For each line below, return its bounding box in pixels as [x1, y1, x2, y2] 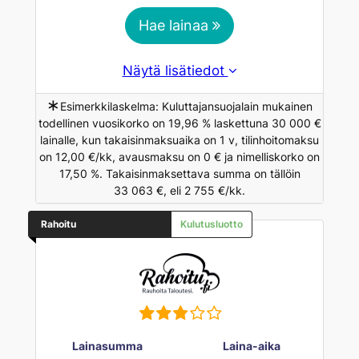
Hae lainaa [139, 16, 212, 34]
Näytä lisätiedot [122, 62, 228, 79]
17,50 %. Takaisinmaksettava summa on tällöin [58, 166, 301, 180]
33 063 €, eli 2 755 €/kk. [114, 183, 245, 197]
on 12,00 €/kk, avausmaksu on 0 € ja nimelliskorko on [39, 149, 320, 163]
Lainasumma [72, 339, 143, 353]
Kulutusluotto [179, 217, 243, 230]
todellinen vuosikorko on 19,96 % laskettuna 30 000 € [38, 115, 321, 130]
